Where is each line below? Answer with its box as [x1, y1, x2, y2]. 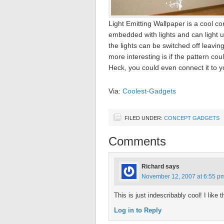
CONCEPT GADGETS [164, 115, 219, 121]
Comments [108, 134, 166, 148]
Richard [141, 163, 164, 170]
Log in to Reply [114, 206, 161, 214]
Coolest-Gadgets [122, 87, 176, 95]
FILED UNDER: [124, 115, 164, 121]
